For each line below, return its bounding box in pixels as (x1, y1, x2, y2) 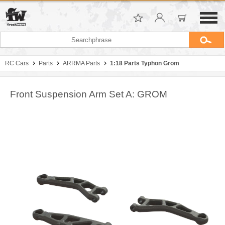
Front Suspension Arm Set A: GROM (10, 89, 167, 99)
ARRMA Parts (63, 60, 100, 67)
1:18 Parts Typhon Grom (110, 60, 179, 67)
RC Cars (5, 60, 29, 67)
